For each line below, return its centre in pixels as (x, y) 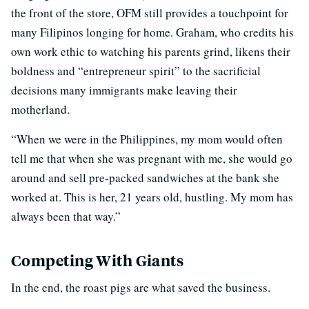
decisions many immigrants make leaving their (124, 90)
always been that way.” (66, 217)
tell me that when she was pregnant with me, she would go (152, 159)
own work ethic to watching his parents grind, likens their (151, 52)
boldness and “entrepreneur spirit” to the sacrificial (136, 71)
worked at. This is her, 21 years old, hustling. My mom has (152, 197)
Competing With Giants (98, 261)
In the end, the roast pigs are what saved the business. (141, 288)
